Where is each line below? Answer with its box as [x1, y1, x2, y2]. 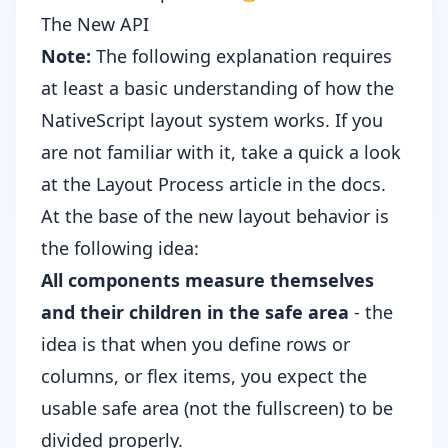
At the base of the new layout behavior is [41, 204, 389, 229]
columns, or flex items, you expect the [41, 364, 367, 389]
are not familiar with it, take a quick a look [41, 140, 401, 165]
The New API [41, 12, 149, 37]
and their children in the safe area [41, 300, 349, 325]
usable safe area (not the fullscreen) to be [41, 396, 393, 421]
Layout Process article [96, 172, 282, 197]
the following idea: [41, 236, 199, 261]
